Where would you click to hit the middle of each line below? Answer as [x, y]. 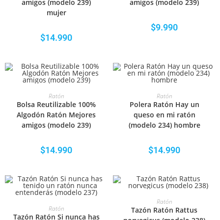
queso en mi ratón [164, 115]
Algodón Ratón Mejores [56, 115]
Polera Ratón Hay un [164, 104]
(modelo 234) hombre [164, 125]
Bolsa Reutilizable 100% [56, 104]
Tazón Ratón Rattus [165, 210]
